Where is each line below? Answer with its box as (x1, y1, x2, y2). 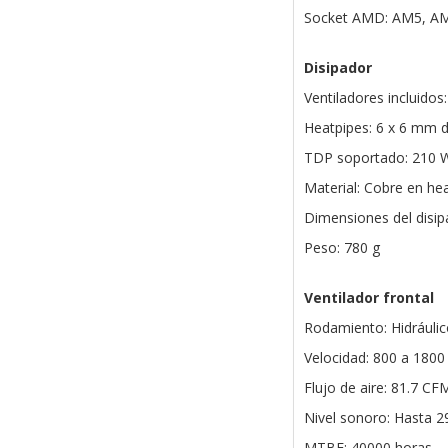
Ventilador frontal (303, 288, 434, 308)
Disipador (303, 58, 372, 78)
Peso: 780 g (303, 238, 380, 258)
